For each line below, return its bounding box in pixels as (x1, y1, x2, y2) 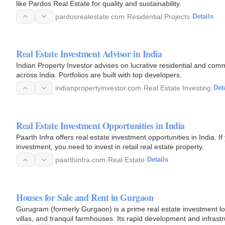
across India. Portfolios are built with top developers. (16, 71, 182, 79)
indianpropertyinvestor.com (55, 84, 141, 92)
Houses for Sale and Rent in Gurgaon (16, 190, 154, 204)
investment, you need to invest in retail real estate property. (16, 143, 204, 151)
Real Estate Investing (144, 84, 211, 92)
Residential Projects (127, 12, 190, 21)
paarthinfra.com (55, 156, 105, 164)
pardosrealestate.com (55, 12, 125, 21)
